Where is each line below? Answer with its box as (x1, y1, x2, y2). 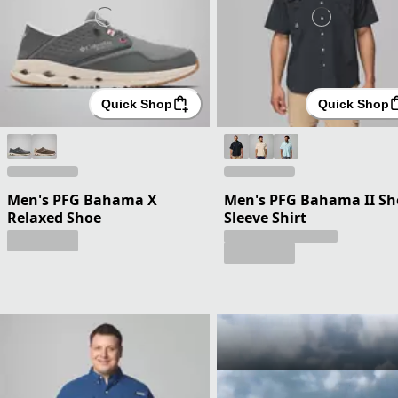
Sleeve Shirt (224, 207, 306, 227)
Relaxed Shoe (7, 207, 101, 227)
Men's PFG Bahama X (7, 189, 157, 210)
